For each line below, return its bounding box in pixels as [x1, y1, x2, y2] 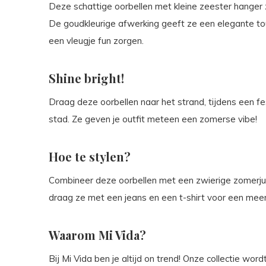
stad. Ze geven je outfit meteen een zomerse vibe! [49, 113, 257, 125]
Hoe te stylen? [49, 148, 131, 165]
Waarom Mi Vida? [49, 227, 146, 243]
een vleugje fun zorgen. [49, 35, 144, 47]
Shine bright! [49, 70, 124, 87]
